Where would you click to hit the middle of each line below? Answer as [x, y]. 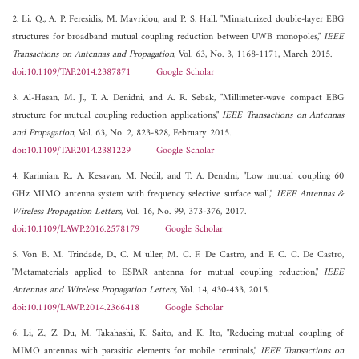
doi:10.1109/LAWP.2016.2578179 [76, 230]
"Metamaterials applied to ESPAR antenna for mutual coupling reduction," [168, 273]
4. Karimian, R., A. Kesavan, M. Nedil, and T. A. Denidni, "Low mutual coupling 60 [178, 177]
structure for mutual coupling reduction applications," [117, 116]
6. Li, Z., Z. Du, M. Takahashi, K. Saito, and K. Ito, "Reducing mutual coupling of [178, 334]
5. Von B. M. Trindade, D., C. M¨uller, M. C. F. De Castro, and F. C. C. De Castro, [178, 256]
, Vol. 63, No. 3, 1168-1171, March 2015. [253, 55]
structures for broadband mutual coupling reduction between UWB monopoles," [168, 38]
